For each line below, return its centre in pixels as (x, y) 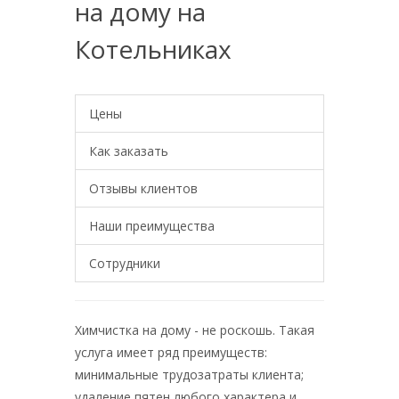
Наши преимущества (152, 226)
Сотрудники (125, 263)
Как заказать (129, 151)
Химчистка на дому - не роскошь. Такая (195, 330)
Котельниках (153, 49)
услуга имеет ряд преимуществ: (171, 352)
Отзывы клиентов (143, 188)
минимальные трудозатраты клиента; (189, 375)
